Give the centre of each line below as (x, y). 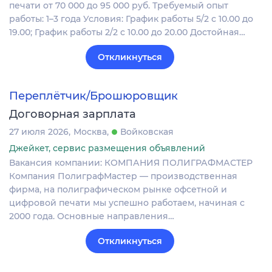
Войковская (147, 131)
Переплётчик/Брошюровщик (93, 96)
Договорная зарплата (73, 114)
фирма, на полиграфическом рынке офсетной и (118, 189)
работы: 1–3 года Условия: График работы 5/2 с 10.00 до (131, 19)
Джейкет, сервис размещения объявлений (107, 148)
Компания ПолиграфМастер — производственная (123, 176)
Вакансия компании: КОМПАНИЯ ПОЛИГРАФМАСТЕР (131, 162)
